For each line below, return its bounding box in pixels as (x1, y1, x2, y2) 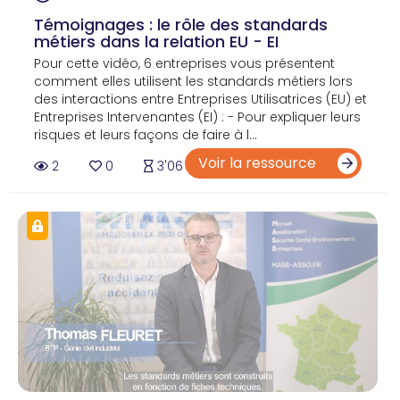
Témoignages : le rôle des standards (34, 13, 328, 37)
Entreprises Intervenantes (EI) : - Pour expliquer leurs (34, 108, 361, 127)
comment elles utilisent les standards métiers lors (34, 72, 353, 91)
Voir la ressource (198, 153, 320, 174)
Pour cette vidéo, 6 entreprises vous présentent (34, 54, 335, 73)
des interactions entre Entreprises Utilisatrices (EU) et (34, 90, 367, 109)
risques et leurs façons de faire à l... (34, 126, 257, 145)
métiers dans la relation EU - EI (34, 30, 279, 54)
